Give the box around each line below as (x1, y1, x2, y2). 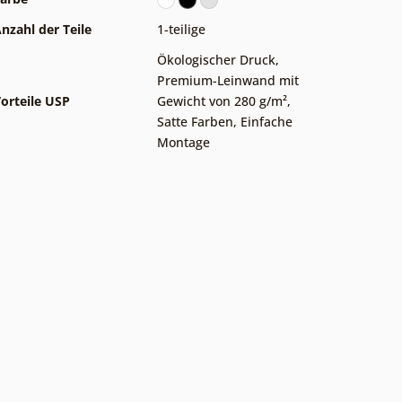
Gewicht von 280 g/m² (157, 92, 287, 109)
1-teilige (157, 20, 205, 38)
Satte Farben (157, 112, 233, 130)
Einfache (240, 112, 293, 130)
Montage (157, 133, 210, 151)
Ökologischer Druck (157, 50, 275, 68)
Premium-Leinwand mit (157, 71, 299, 89)
